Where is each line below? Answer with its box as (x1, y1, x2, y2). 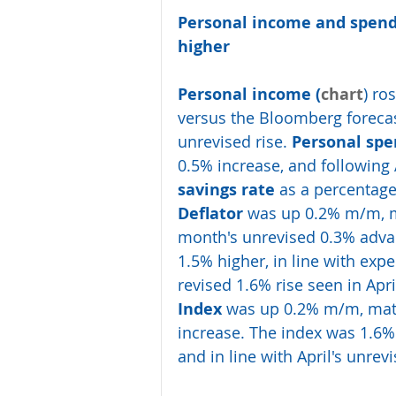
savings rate (178, 179, 275, 202)
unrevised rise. (178, 131, 292, 153)
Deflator (178, 202, 243, 225)
